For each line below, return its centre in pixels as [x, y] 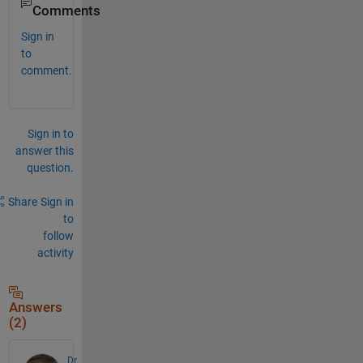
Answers [35, 307]
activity [55, 252]
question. [50, 167]
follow [58, 235]
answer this [44, 150]
